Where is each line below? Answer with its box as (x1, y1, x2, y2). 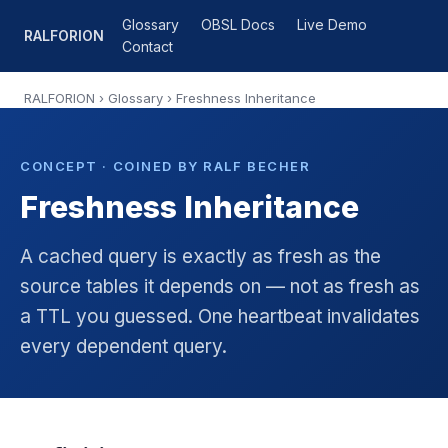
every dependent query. (20, 335, 227, 358)
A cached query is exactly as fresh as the (20, 245, 381, 268)
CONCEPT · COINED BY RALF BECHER (20, 158, 311, 174)
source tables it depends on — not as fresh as (20, 275, 420, 298)
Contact (122, 38, 173, 55)
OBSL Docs (201, 16, 275, 33)
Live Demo (297, 16, 367, 33)
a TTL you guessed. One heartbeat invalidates (20, 305, 420, 328)
